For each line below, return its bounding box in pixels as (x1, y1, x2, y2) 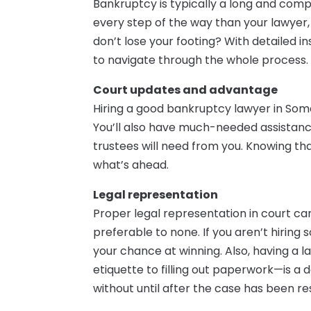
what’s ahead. (93, 157, 169, 174)
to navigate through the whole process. (93, 52, 309, 69)
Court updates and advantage (93, 82, 278, 99)
